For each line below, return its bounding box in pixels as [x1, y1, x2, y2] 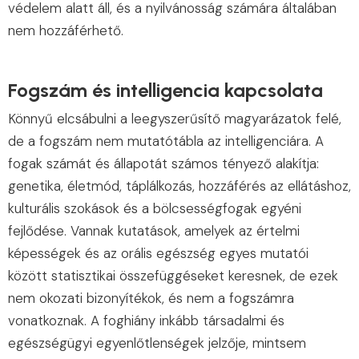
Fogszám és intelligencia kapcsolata [8, 79, 323, 103]
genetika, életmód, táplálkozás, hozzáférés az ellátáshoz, [8, 177, 351, 196]
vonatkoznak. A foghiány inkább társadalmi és [8, 312, 284, 330]
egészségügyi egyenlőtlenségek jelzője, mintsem [8, 334, 306, 353]
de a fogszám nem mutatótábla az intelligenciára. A [8, 132, 324, 151]
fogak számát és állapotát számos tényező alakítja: [8, 155, 319, 173]
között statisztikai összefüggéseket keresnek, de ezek [8, 267, 338, 285]
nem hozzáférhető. [8, 22, 123, 40]
